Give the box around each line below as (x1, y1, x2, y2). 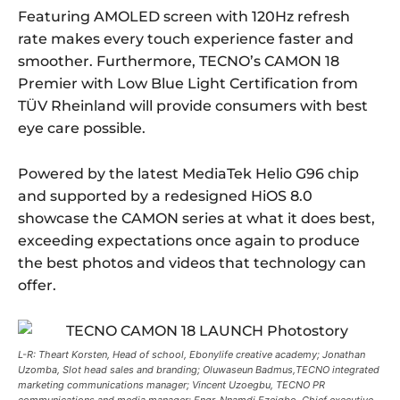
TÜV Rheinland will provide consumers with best (18, 97, 368, 115)
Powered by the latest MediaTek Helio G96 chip (18, 165, 359, 183)
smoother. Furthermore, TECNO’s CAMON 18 (18, 53, 339, 71)
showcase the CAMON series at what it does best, (18, 210, 375, 228)
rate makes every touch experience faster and (18, 30, 354, 48)
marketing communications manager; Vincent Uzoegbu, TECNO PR (18, 379, 325, 392)
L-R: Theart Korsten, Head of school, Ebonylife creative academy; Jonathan (18, 348, 365, 362)
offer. (18, 277, 56, 295)
